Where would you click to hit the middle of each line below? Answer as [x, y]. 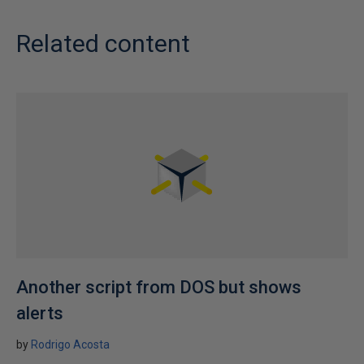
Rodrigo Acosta [70, 344]
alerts [40, 313]
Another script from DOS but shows [159, 287]
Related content [103, 43]
